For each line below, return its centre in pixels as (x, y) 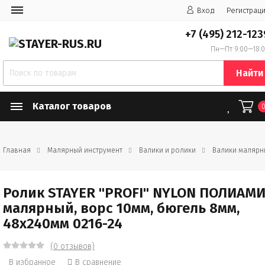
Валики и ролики (167, 150)
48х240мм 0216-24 (63, 224)
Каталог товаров (72, 106)
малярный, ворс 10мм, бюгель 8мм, (121, 208)
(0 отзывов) (72, 246)
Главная (17, 150)
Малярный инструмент (85, 150)
